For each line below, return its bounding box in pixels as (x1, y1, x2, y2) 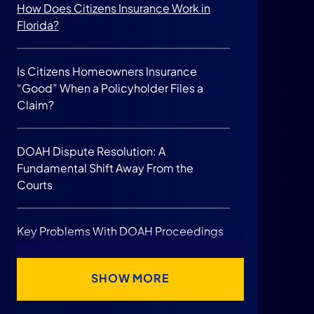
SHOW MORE (91, 271, 170, 285)
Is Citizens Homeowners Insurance (17, 64, 197, 78)
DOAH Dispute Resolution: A (17, 144, 165, 158)
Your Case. (17, 287, 73, 301)
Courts (17, 177, 53, 192)
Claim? (17, 97, 54, 112)
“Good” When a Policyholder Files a (17, 81, 203, 95)
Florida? (17, 18, 59, 32)
